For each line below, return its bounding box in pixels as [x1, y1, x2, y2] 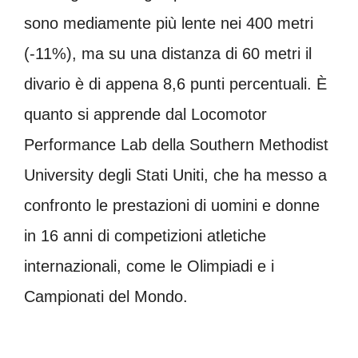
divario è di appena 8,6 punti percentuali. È [24, 74, 327, 93]
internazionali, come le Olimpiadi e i [24, 257, 274, 275]
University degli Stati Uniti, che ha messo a [24, 165, 327, 184]
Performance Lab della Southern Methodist [24, 135, 328, 153]
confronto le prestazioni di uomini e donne [24, 196, 320, 214]
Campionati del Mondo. [24, 287, 188, 305]
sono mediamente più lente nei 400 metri [24, 14, 313, 32]
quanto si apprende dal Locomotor [24, 105, 267, 123]
